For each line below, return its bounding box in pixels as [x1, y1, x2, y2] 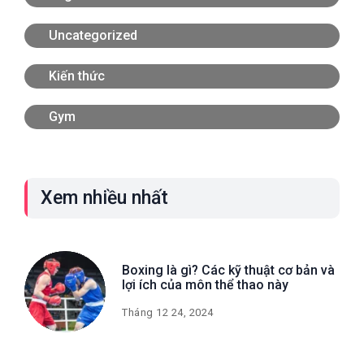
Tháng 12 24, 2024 [122, 305, 214, 318]
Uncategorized [49, 27, 137, 43]
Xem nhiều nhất [41, 186, 168, 209]
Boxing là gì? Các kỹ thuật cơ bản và [122, 262, 335, 278]
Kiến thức [49, 67, 105, 84]
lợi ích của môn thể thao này [122, 276, 288, 292]
